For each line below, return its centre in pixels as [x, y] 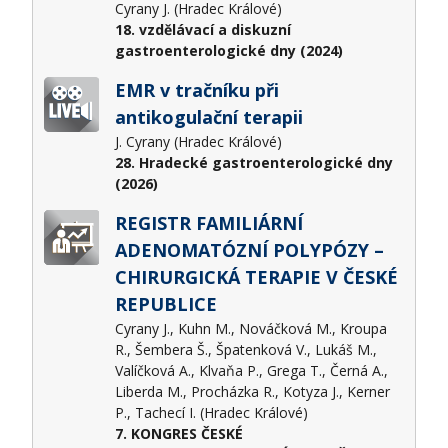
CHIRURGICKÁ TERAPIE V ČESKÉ [256, 277]
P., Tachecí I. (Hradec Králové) [213, 413]
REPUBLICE [165, 304]
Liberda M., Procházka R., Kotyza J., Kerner [252, 392]
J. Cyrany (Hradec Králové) [200, 142]
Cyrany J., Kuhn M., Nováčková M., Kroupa [250, 329]
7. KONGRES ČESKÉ [178, 434]
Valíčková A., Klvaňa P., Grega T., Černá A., [251, 371]
